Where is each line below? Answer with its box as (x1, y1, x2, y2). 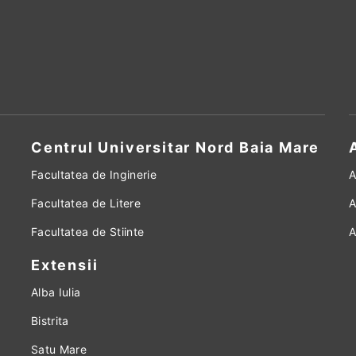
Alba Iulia (31, 285, 81, 299)
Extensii (31, 257, 99, 273)
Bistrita (31, 314, 69, 327)
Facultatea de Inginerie (31, 168, 157, 181)
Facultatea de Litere (31, 196, 141, 210)
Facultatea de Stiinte (31, 225, 145, 238)
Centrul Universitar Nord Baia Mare (31, 139, 320, 156)
